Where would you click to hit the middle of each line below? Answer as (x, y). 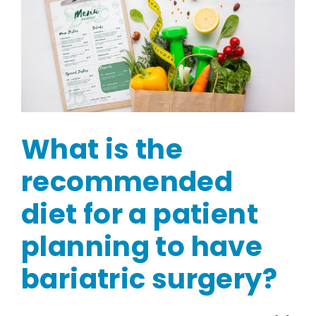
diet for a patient (140, 214)
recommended (127, 181)
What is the (102, 149)
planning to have (142, 246)
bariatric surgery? (149, 279)
